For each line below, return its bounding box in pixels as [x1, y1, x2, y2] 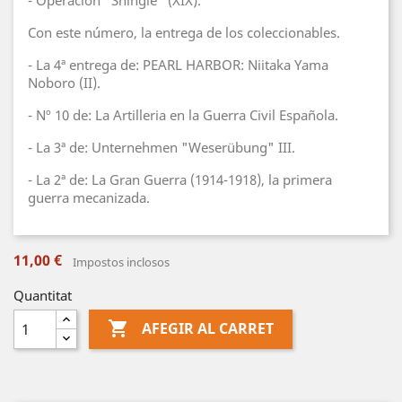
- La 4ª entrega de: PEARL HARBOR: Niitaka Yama [28, 56, 328, 74]
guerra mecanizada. [28, 188, 150, 206]
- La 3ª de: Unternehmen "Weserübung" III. [28, 138, 295, 156]
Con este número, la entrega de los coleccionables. [28, 23, 340, 41]
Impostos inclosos [73, 254, 170, 270]
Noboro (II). [28, 74, 100, 92]
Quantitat [13, 286, 72, 304]
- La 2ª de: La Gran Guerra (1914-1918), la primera [28, 170, 332, 188]
